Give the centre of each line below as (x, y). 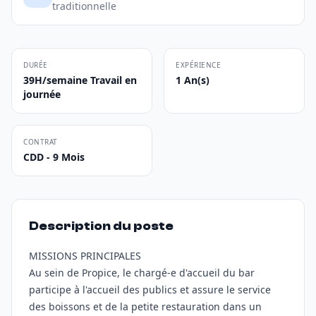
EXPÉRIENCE (198, 65)
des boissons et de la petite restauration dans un (145, 306)
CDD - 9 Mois (54, 157)
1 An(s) (193, 80)
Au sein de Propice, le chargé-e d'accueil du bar (142, 273)
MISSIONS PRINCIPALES (85, 256)
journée (42, 94)
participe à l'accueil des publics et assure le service (150, 290)
